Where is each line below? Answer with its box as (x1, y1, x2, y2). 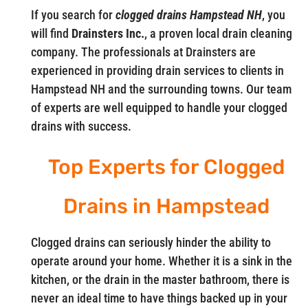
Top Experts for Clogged (47, 155, 285, 180)
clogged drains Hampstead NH (115, 8, 262, 23)
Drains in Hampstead (63, 194, 269, 219)
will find (30, 26, 71, 41)
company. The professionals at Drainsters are (30, 45, 256, 60)
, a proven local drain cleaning (144, 26, 292, 41)
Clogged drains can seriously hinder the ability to (30, 235, 271, 250)
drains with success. (30, 119, 131, 134)
